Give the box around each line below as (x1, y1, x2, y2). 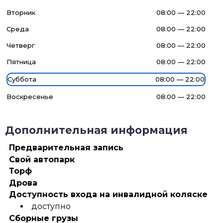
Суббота (7, 75, 36, 83)
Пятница (6, 58, 36, 66)
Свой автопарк (9, 154, 75, 164)
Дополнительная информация (5, 123, 188, 136)
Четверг (6, 41, 35, 49)
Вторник (6, 8, 35, 16)
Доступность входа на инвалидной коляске (9, 190, 208, 200)
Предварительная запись (9, 143, 123, 152)
